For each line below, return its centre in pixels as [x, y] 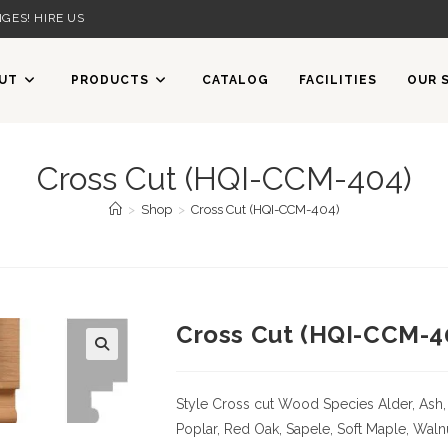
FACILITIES [338, 80]
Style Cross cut [225, 404]
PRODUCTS [110, 80]
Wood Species [324, 404]
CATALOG [235, 80]
